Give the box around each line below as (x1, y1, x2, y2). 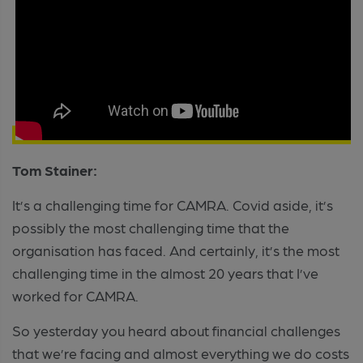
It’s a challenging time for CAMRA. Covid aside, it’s (12, 195, 333, 213)
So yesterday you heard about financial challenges (12, 321, 340, 339)
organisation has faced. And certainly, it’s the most (12, 241, 340, 258)
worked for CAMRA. (12, 286, 139, 304)
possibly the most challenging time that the (12, 218, 289, 236)
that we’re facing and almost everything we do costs (12, 344, 349, 361)
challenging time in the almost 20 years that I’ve (12, 263, 318, 281)
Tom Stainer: (12, 160, 97, 178)
